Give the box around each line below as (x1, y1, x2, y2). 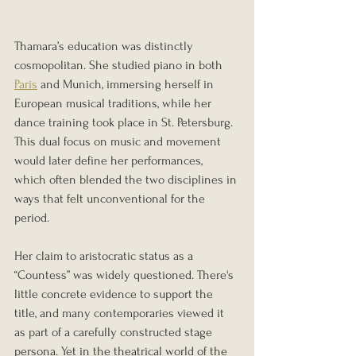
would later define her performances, (14, 153, 206, 168)
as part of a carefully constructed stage (14, 325, 215, 340)
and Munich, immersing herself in (37, 77, 217, 92)
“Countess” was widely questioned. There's (14, 268, 237, 283)
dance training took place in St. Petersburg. (14, 115, 236, 130)
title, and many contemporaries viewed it (14, 306, 227, 321)
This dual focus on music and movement (14, 134, 224, 149)
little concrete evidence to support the (14, 287, 216, 302)
